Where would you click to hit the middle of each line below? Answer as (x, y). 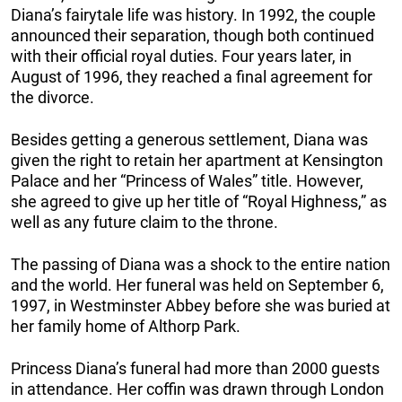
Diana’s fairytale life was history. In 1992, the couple (193, 15)
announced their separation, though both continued (192, 36)
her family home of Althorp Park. (126, 327)
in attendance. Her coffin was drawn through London (197, 389)
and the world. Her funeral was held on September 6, (197, 285)
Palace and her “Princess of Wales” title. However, (187, 181)
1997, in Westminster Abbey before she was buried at (201, 306)
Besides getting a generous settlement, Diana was (189, 140)
